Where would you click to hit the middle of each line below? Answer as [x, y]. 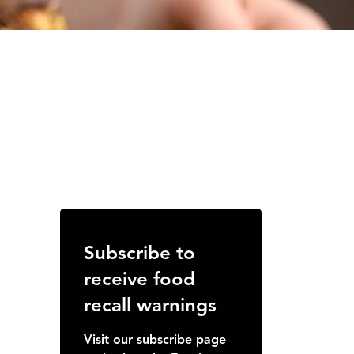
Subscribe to [139, 253]
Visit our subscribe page [155, 340]
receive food [139, 279]
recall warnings [150, 305]
